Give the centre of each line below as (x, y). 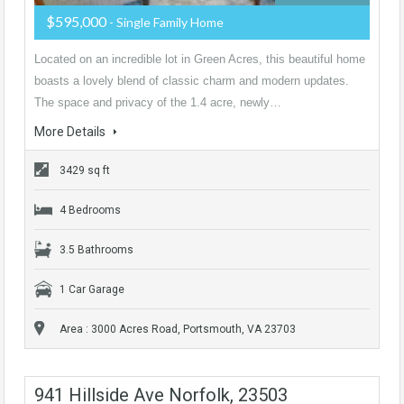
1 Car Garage (92, 289)
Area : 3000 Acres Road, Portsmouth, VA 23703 (178, 329)
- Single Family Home (166, 22)
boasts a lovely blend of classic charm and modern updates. (192, 80)
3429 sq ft (85, 170)
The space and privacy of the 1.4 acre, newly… (158, 102)
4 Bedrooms (90, 210)
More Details (71, 131)
